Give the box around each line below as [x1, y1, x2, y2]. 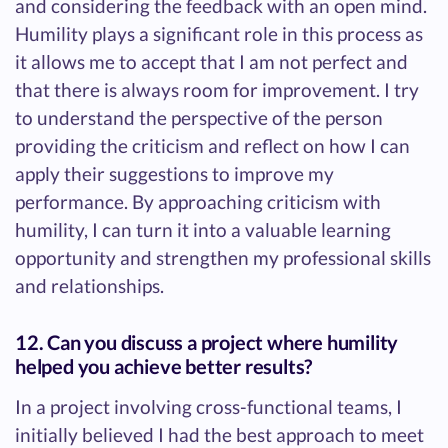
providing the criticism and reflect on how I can [15, 134, 410, 158]
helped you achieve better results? [15, 354, 313, 379]
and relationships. [15, 274, 164, 298]
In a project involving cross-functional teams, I [15, 395, 402, 419]
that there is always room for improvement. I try [15, 78, 419, 102]
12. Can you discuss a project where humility [15, 330, 399, 355]
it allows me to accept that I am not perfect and [15, 50, 408, 74]
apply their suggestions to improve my [15, 162, 334, 186]
